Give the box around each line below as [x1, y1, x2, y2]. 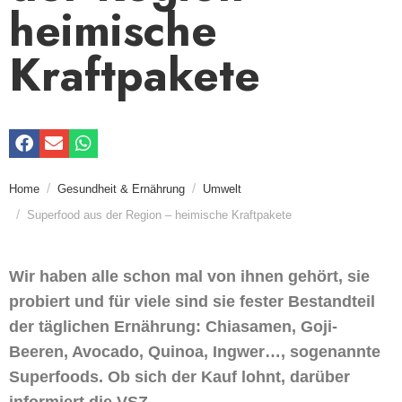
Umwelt [203, 181, 241, 196]
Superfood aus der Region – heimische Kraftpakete [27, 207, 292, 222]
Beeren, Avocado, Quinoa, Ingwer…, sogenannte [9, 342, 380, 361]
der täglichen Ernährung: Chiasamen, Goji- [9, 317, 337, 336]
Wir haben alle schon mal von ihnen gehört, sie [9, 267, 370, 285]
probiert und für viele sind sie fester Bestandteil [9, 292, 375, 310]
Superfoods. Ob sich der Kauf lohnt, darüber [9, 367, 350, 386]
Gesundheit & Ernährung [57, 181, 185, 196]
